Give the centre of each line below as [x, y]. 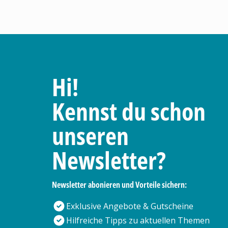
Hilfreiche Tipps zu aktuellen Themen [138, 220]
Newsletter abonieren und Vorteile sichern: [119, 185]
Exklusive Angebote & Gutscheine [130, 206]
